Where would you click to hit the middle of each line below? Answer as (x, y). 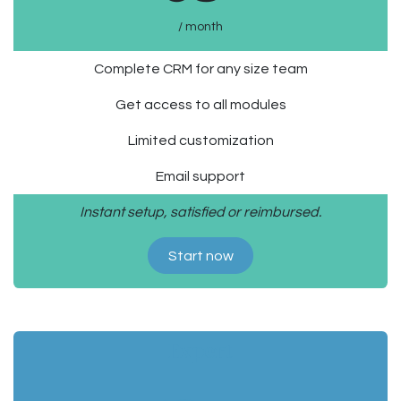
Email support (200, 177)
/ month (200, 27)
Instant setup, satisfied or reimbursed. (200, 213)
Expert (200, 350)
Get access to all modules (200, 105)
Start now (200, 256)
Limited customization (200, 141)
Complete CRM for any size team (200, 69)
